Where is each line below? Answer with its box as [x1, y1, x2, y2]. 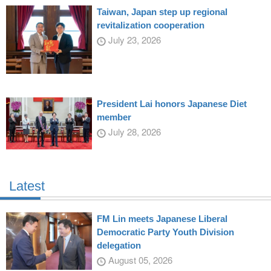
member [96, 112, 131, 123]
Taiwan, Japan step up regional [96, 6, 227, 17]
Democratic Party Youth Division [96, 227, 234, 238]
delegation [96, 240, 141, 251]
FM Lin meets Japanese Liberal [96, 214, 227, 224]
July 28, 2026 [105, 125, 161, 139]
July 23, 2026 [105, 33, 161, 46]
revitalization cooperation [96, 19, 204, 30]
